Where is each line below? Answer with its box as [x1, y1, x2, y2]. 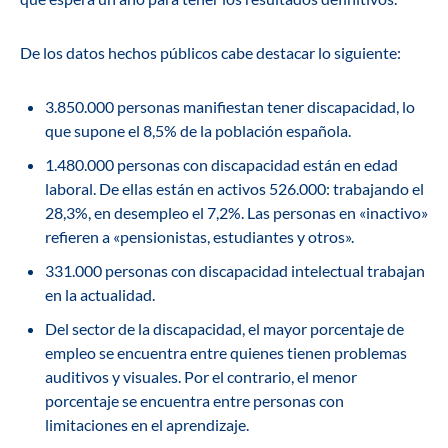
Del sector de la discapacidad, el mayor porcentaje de [45, 319, 404, 339]
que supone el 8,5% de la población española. [45, 121, 351, 141]
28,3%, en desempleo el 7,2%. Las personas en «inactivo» [45, 203, 428, 223]
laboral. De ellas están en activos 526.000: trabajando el [45, 179, 424, 199]
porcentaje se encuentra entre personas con [45, 391, 344, 411]
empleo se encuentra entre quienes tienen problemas [45, 343, 407, 363]
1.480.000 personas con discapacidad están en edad [45, 155, 398, 175]
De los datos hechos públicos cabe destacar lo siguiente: [20, 43, 401, 63]
